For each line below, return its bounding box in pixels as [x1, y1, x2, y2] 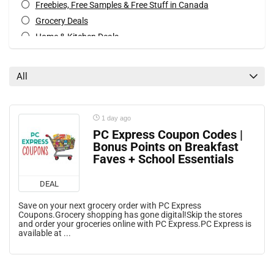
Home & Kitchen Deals [35, 32, 119, 42]
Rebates [35, 80, 67, 90]
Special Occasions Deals [35, 95, 127, 106]
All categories [35, 111, 86, 122]
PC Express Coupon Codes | [93, 128, 243, 143]
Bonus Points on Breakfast [93, 140, 239, 155]
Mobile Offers [35, 64, 86, 74]
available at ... [18, 228, 71, 239]
